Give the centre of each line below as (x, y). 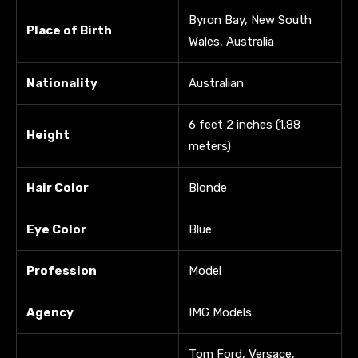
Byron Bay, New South (250, 20)
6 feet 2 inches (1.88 (245, 124)
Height (48, 135)
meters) (210, 146)
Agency (50, 312)
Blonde (208, 187)
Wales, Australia (231, 41)
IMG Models (220, 312)
